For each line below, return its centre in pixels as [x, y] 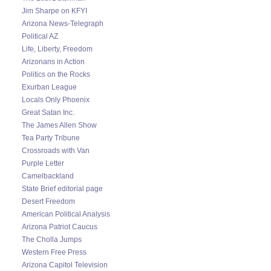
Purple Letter [43, 163]
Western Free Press [54, 252]
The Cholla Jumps [52, 239]
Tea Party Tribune [51, 138]
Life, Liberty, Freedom [57, 49]
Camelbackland [48, 176]
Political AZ [40, 36]
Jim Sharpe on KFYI [54, 11]
